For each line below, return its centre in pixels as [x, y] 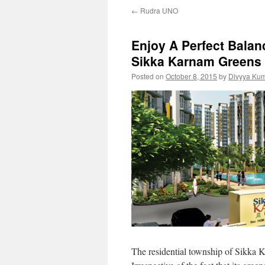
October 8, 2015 [191, 76]
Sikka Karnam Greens [196, 61]
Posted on [148, 76]
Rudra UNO [158, 10]
